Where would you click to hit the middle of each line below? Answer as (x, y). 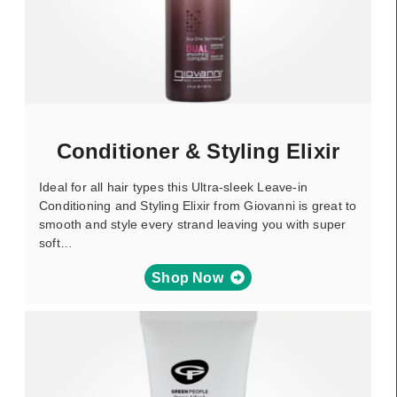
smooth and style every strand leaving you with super (193, 224)
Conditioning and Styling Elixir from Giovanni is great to (198, 206)
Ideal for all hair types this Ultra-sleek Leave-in (173, 187)
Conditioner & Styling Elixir (198, 151)
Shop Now (187, 277)
